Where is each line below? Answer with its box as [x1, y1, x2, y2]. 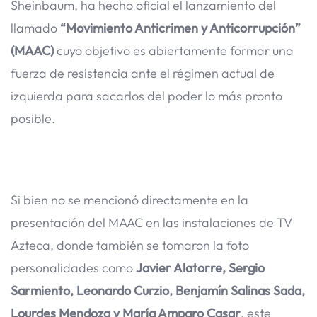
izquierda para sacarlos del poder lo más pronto [11, 88, 282, 105]
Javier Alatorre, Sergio [136, 260, 265, 277]
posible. [11, 110, 55, 127]
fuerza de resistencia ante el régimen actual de [11, 65, 275, 82]
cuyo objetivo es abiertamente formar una [54, 42, 294, 59]
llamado [11, 20, 60, 37]
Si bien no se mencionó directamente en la [11, 192, 248, 209]
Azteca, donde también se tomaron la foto [11, 237, 249, 254]
